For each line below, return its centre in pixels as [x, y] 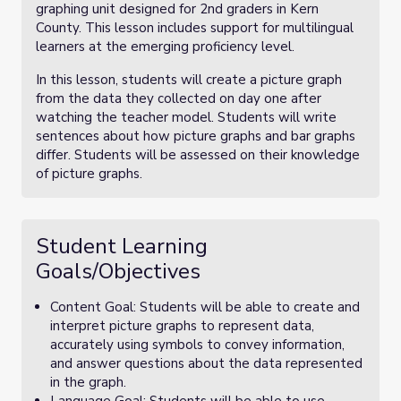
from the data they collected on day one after [179, 98]
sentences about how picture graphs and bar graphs [196, 136]
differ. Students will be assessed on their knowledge [198, 155]
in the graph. [88, 382]
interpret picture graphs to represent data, [182, 326]
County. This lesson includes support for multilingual [195, 28]
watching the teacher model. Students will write [186, 117]
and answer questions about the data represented [206, 363]
